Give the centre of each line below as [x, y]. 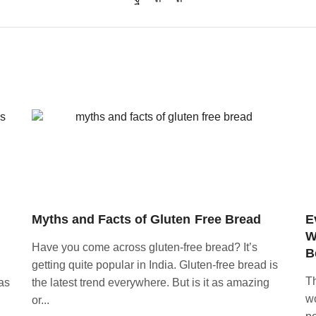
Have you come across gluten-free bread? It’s [145, 247]
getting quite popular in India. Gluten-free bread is [155, 265]
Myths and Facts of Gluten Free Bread [146, 219]
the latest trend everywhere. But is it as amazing [151, 282]
